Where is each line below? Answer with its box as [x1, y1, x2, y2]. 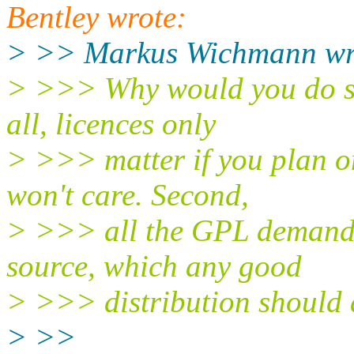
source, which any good [6, 248, 302, 283]
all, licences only [6, 106, 216, 141]
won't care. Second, [6, 177, 249, 212]
